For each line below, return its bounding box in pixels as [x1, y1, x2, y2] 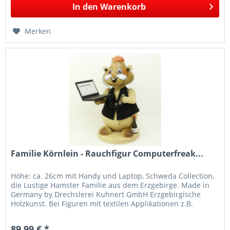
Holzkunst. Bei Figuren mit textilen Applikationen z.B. [11, 199, 194, 208]
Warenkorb [100, 1, 146, 13]
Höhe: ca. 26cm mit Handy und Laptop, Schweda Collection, [11, 171, 215, 181]
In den [72, 1, 98, 13]
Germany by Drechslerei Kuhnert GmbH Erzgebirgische [11, 189, 201, 199]
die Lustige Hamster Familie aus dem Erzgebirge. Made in [11, 180, 210, 190]
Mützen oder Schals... [11, 208, 86, 218]
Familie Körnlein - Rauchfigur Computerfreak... [11, 148, 204, 159]
